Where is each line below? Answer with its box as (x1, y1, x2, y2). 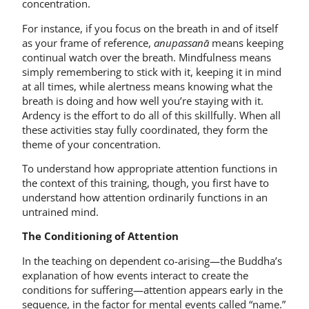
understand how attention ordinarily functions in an (22, 190, 268, 204)
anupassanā (154, 35, 209, 50)
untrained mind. (22, 204, 99, 219)
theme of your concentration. (22, 137, 161, 151)
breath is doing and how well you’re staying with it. (22, 93, 263, 108)
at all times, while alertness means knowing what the (22, 79, 272, 93)
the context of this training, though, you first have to (22, 175, 269, 190)
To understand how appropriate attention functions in (22, 161, 277, 175)
